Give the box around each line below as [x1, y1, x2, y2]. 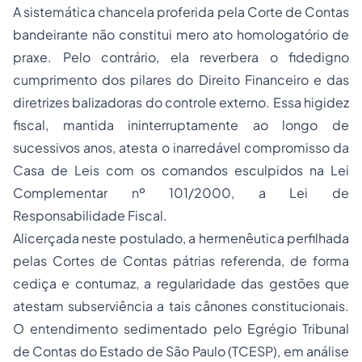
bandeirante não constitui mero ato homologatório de [13, 26, 349, 43]
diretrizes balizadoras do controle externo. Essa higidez [13, 94, 349, 111]
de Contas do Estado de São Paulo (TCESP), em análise [13, 343, 349, 360]
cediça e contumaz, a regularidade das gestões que [13, 275, 349, 292]
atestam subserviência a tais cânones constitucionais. [13, 297, 349, 314]
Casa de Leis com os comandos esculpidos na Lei [13, 162, 349, 179]
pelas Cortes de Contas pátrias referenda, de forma [13, 252, 349, 269]
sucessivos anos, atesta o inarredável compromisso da [13, 139, 349, 156]
